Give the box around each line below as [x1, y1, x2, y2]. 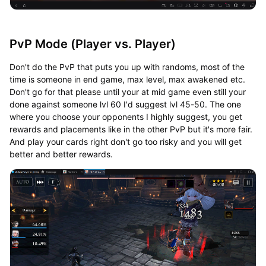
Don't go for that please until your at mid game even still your [9, 86, 246, 97]
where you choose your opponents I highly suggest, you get [9, 111, 242, 122]
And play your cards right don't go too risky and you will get [9, 136, 242, 147]
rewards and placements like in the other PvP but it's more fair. [9, 123, 252, 134]
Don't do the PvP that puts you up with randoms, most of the [9, 61, 245, 72]
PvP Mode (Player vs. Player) [9, 36, 176, 51]
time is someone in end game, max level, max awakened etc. [9, 74, 245, 84]
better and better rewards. [9, 148, 113, 159]
